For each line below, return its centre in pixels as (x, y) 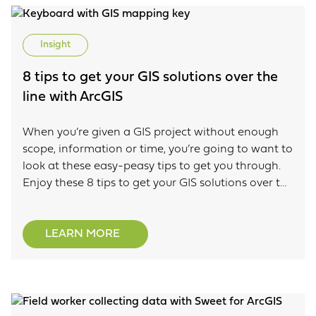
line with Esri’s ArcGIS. (80, 200)
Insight (55, 45)
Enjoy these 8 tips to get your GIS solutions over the (158, 183)
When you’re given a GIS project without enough (151, 133)
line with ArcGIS (73, 97)
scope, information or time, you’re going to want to (158, 150)
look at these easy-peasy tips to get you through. (154, 166)
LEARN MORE (83, 234)
